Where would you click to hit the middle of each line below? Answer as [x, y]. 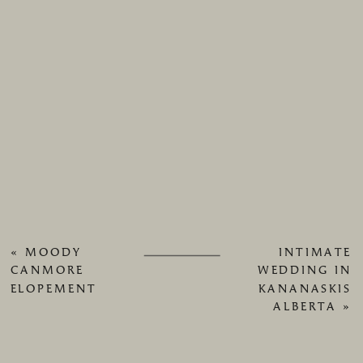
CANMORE [47, 271]
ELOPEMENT [53, 289]
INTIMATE [315, 253]
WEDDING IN [304, 271]
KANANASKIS [305, 289]
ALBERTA [305, 307]
